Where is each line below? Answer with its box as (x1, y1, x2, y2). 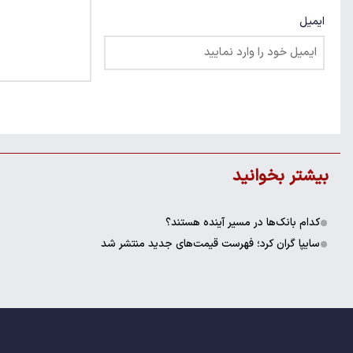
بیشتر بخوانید (232, 164, 329, 189)
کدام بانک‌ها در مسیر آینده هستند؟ (165, 214, 320, 232)
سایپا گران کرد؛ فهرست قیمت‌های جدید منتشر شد (100, 236, 320, 253)
